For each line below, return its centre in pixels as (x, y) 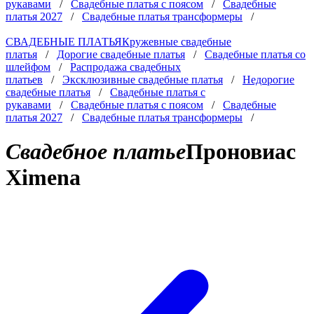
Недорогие (268, 80)
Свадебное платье (96, 152)
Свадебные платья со (255, 54)
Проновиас (241, 152)
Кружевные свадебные (177, 42)
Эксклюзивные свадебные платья (143, 80)
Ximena (43, 178)
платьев (24, 80)
